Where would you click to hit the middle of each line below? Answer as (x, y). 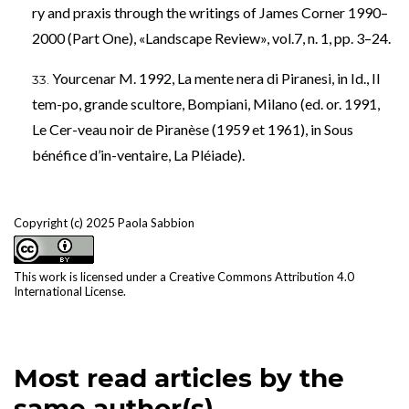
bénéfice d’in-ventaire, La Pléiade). (138, 154)
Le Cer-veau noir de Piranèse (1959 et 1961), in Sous (193, 129)
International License (68, 291)
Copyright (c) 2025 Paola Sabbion (104, 222)
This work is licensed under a (91, 276)
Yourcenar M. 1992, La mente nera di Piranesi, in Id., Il (216, 78)
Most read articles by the (179, 378)
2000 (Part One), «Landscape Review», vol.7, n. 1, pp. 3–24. (211, 37)
